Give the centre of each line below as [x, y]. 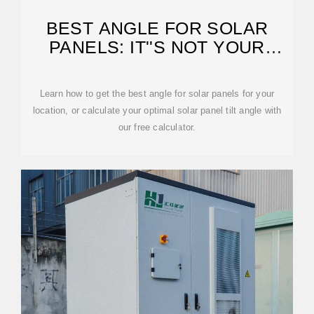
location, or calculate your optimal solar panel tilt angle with [157, 110]
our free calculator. [157, 127]
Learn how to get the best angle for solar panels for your [157, 94]
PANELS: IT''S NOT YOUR [157, 47]
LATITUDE [157, 66]
